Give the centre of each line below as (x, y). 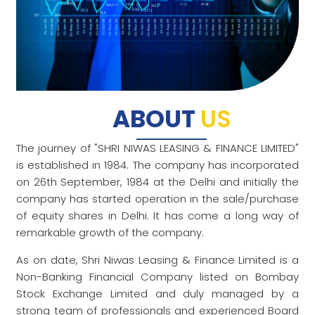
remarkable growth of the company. (110, 232)
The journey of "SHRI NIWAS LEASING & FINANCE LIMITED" (157, 148)
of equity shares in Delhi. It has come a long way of (157, 215)
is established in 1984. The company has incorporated (157, 165)
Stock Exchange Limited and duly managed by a (157, 293)
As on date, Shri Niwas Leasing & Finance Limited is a (157, 259)
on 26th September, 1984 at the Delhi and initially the (157, 181)
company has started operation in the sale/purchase (157, 198)
